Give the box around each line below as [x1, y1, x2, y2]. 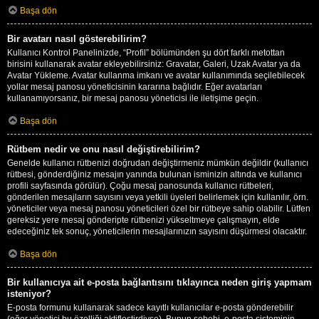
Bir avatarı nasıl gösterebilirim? [7, 33, 147, 44]
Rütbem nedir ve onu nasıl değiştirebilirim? [7, 143, 200, 155]
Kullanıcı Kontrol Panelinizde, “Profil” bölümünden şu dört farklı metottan [7, 47, 285, 58]
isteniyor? [7, 288, 51, 299]
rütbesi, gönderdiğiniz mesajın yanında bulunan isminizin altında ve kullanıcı [7, 169, 302, 179]
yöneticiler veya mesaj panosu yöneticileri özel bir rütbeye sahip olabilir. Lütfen [7, 203, 310, 214]
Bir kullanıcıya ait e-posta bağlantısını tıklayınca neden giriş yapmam [7, 276, 312, 288]
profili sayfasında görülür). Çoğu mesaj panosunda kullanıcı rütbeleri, [7, 180, 273, 191]
